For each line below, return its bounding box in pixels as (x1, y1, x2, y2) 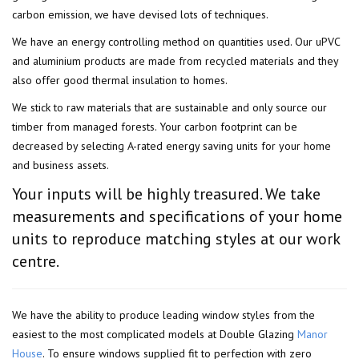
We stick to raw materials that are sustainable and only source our (12, 100, 327, 115)
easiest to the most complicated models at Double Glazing (12, 327, 297, 342)
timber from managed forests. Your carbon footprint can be (12, 119, 297, 135)
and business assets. (12, 158, 109, 173)
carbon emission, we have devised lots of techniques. (12, 7, 268, 22)
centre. (12, 251, 59, 272)
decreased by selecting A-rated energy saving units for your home (12, 139, 331, 154)
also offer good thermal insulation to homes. (12, 73, 228, 88)
